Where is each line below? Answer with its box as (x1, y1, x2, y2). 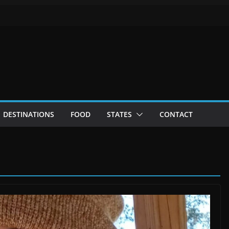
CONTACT (159, 109, 193, 120)
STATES (107, 109, 132, 120)
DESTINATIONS (3, 109, 54, 120)
